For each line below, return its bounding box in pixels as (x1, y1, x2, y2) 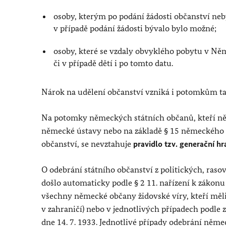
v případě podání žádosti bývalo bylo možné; (53, 23, 217, 33)
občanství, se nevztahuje (41, 139, 133, 149)
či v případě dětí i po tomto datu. (53, 58, 174, 68)
